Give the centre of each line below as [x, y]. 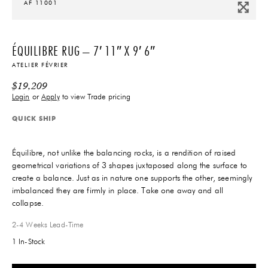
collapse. [28, 203]
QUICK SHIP [34, 118]
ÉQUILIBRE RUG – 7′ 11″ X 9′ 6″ [84, 50]
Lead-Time [66, 225]
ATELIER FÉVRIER [40, 65]
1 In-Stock [29, 242]
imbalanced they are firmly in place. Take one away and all [118, 191]
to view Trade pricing [95, 97]
